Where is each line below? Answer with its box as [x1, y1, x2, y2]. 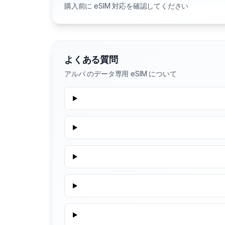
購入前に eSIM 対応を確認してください [64, 2, 189, 11]
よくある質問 [64, 54, 118, 65]
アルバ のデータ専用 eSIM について [64, 69, 177, 78]
